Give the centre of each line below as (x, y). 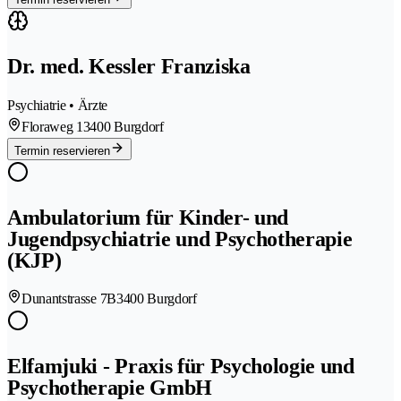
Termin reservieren (62, 150)
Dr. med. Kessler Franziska (129, 66)
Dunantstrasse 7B (69, 299)
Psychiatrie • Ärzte (57, 105)
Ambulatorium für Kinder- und (148, 217)
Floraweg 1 (52, 126)
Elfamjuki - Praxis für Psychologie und (181, 367)
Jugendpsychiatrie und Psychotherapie (180, 239)
